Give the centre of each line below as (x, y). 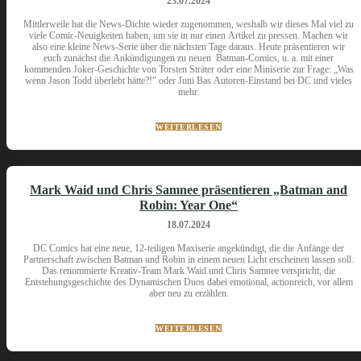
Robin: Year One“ (189, 205)
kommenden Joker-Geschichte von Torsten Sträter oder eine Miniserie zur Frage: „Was (189, 69)
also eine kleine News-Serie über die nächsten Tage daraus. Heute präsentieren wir (189, 47)
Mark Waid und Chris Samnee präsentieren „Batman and (189, 190)
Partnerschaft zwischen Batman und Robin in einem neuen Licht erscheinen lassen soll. (189, 259)
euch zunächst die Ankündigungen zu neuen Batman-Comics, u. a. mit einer (189, 58)
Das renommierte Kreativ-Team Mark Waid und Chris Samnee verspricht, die (189, 271)
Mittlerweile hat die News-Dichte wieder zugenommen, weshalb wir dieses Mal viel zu (189, 24)
